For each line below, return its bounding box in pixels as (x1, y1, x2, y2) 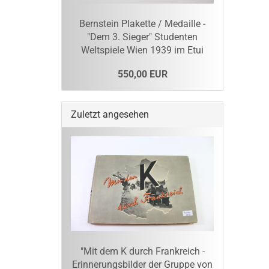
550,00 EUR (117, 68, 168, 80)
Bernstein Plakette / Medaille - (79, 17, 205, 29)
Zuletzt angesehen (71, 108, 149, 120)
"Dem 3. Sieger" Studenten (87, 31, 198, 43)
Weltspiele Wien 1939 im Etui (81, 44, 204, 56)
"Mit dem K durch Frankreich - (80, 246, 205, 258)
